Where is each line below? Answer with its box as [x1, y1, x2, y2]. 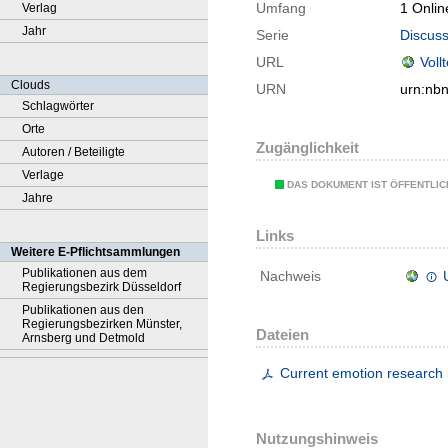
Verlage [22, 168, 64, 182]
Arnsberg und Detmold [22, 331, 145, 345]
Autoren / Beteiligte [22, 145, 125, 159]
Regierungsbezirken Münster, [22, 317, 182, 331]
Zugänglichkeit [256, 139, 359, 157]
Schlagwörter [22, 99, 94, 113]
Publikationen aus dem [22, 266, 147, 280]
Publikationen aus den [22, 303, 144, 317]
